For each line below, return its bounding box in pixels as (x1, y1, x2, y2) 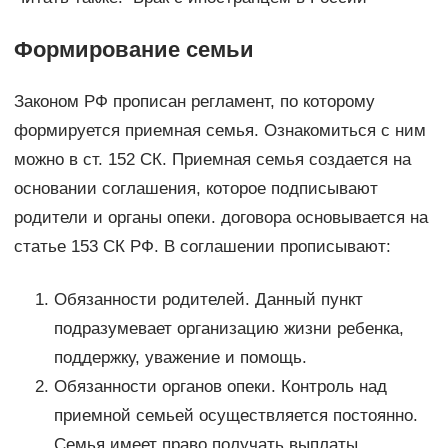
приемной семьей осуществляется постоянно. (53, 406, 418, 426)
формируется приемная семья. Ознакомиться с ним (13, 121, 426, 141)
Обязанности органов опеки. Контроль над (53, 377, 387, 397)
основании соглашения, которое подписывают (13, 179, 378, 199)
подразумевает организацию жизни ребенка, (53, 319, 404, 339)
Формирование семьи (13, 37, 254, 63)
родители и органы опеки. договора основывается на (13, 208, 428, 228)
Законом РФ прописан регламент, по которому (13, 92, 375, 112)
